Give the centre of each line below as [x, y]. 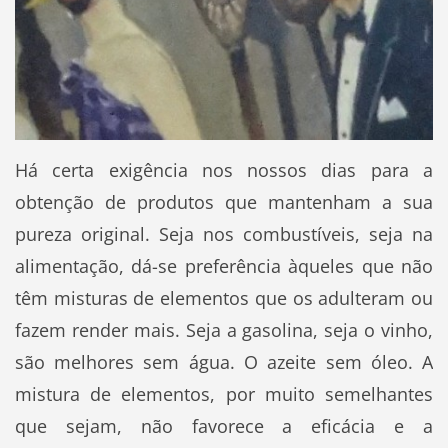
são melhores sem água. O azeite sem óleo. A [224, 362]
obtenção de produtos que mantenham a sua [224, 202]
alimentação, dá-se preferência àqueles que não [224, 266]
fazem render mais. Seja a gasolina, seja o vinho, [224, 330]
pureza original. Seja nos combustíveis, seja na [224, 234]
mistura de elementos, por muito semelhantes [224, 394]
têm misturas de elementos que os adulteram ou [224, 298]
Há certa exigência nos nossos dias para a [224, 170]
